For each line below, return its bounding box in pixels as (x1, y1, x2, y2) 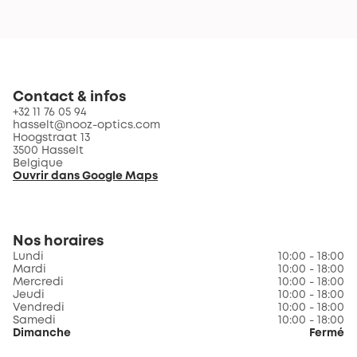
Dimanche (13, 328, 71, 338)
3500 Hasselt (13, 146, 84, 155)
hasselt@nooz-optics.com (13, 120, 160, 130)
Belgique (13, 159, 63, 168)
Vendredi (13, 303, 65, 312)
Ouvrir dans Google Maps (13, 171, 158, 181)
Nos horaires (13, 235, 104, 248)
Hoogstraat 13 (13, 133, 90, 143)
